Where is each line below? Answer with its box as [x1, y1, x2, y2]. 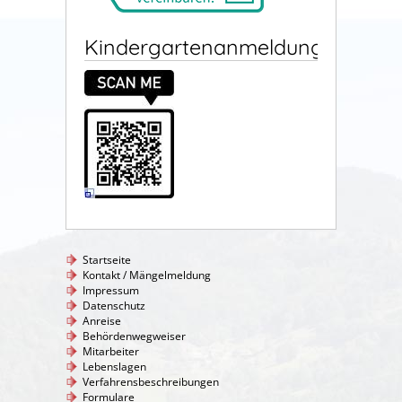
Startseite [83, 252, 131, 268]
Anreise [83, 313, 121, 329]
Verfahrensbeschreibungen [83, 374, 219, 390]
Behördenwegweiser [83, 328, 186, 345]
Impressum [83, 283, 139, 299]
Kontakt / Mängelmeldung [83, 267, 211, 284]
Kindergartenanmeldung [84, 34, 324, 61]
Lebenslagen [83, 359, 146, 375]
